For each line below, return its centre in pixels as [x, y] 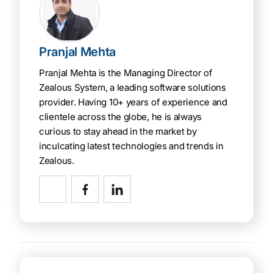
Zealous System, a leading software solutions [133, 88]
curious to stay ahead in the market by [118, 132]
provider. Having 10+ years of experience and [133, 102]
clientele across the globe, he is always [120, 117]
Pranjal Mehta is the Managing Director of [126, 73]
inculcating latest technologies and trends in [131, 146]
